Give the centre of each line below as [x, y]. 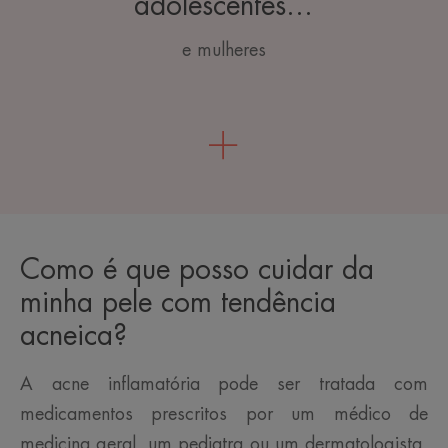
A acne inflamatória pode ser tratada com [224, 384]
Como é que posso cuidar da [197, 270]
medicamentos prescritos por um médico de [224, 414]
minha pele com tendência [178, 303]
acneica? [73, 336]
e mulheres [223, 50]
